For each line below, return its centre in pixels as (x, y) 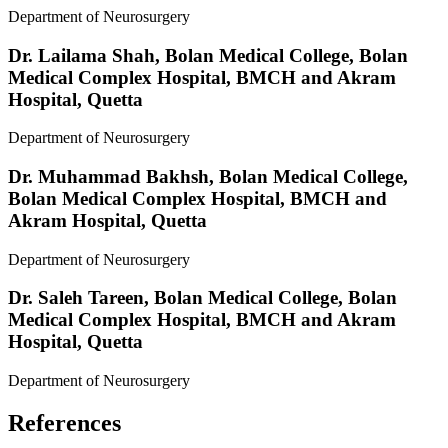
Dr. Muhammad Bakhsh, (113, 177)
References (64, 423)
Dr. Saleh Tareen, (81, 298)
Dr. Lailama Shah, (86, 55)
